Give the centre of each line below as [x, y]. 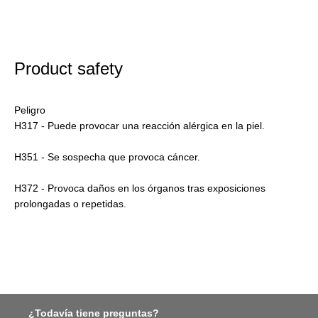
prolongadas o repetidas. [70, 204]
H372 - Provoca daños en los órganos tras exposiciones [140, 188]
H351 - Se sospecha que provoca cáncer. [107, 157]
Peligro [30, 110]
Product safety [68, 69]
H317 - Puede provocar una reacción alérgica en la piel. [139, 126]
